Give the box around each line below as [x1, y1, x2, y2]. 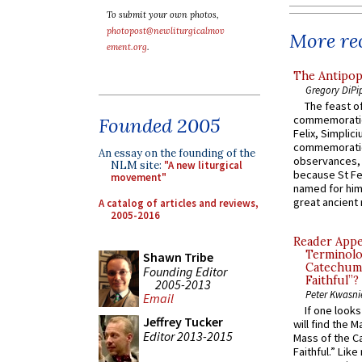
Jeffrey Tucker [143, 314, 223, 330]
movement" [111, 170, 166, 184]
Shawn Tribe [143, 249, 213, 265]
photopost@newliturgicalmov [107, 25, 225, 36]
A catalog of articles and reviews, [99, 196, 259, 210]
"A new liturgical [164, 158, 242, 172]
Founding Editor [143, 263, 227, 280]
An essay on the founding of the [99, 146, 255, 160]
